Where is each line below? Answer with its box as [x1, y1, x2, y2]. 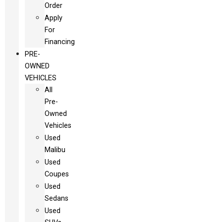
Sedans [45, 194, 68, 203]
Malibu [45, 146, 65, 155]
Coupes [45, 170, 69, 179]
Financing [45, 38, 75, 47]
